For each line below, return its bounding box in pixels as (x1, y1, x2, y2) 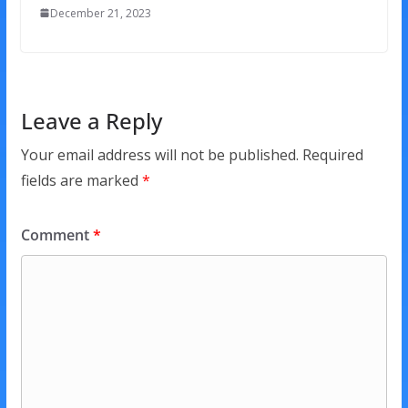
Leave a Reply (20, 105, 162, 136)
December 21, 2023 (49, 5, 151, 21)
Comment (20, 224, 93, 245)
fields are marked (20, 169, 142, 190)
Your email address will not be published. (20, 144, 299, 165)
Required (301, 144, 363, 165)
